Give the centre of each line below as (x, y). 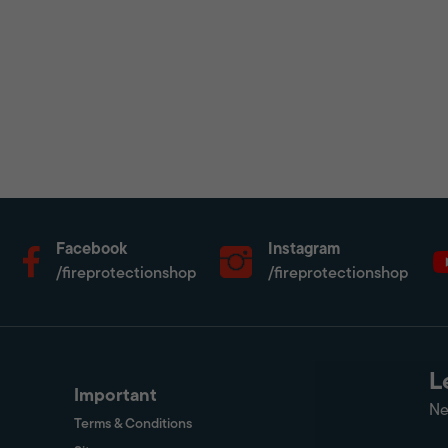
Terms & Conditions (133, 424)
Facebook (91, 250)
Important (115, 396)
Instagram (304, 250)
